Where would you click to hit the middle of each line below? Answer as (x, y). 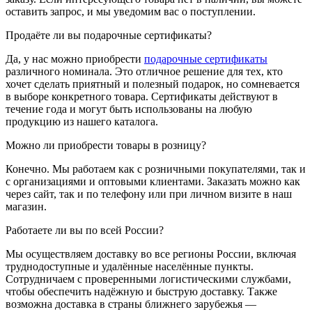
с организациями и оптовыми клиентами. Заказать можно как (153, 181)
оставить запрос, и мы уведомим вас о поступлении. (131, 11)
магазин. (26, 206)
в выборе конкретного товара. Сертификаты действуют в (142, 96)
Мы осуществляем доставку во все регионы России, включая (151, 253)
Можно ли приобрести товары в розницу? (106, 145)
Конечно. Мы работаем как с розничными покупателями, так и (156, 169)
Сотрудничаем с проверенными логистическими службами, (148, 279)
